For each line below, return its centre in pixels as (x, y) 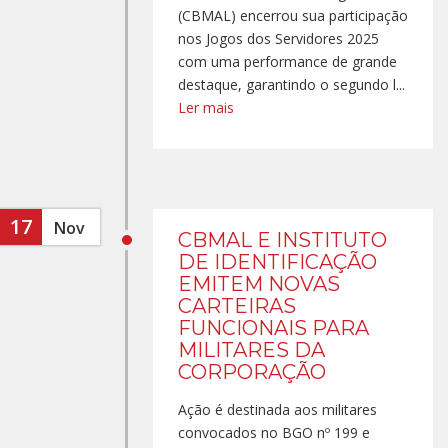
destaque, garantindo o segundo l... (291, 84)
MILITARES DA (251, 350)
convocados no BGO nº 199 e (274, 432)
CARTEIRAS (237, 306)
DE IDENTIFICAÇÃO (277, 262)
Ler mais (206, 107)
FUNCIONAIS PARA (273, 328)
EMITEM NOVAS (259, 284)
